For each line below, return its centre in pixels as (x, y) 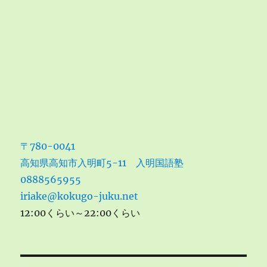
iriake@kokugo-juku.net (80, 196)
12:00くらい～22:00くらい (80, 213)
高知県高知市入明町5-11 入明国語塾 (102, 163)
